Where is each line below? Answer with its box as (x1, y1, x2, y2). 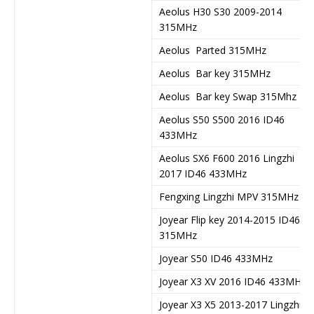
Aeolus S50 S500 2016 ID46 (159, 112, 285, 126)
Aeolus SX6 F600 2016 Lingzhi (159, 151, 294, 165)
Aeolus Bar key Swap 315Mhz (159, 89, 296, 103)
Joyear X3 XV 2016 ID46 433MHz (159, 274, 306, 288)
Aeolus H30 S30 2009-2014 (159, 4, 282, 18)
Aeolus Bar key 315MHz (159, 66, 271, 80)
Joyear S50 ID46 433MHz (159, 251, 273, 265)
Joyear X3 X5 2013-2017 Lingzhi (159, 297, 301, 311)
